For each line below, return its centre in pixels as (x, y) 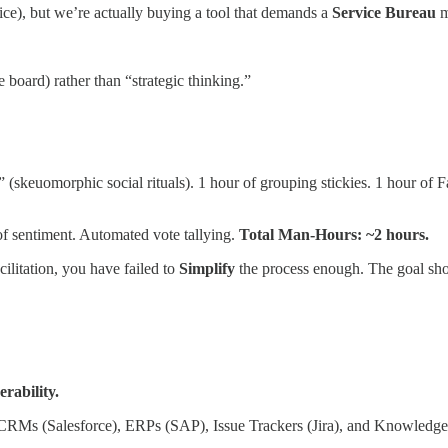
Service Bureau (384, 13)
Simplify (207, 269)
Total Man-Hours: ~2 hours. (334, 235)
